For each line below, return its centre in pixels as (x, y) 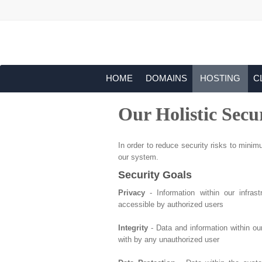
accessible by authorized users (171, 204)
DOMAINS (166, 78)
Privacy (132, 193)
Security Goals (155, 175)
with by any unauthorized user (169, 239)
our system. (138, 157)
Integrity (133, 228)
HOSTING (220, 78)
